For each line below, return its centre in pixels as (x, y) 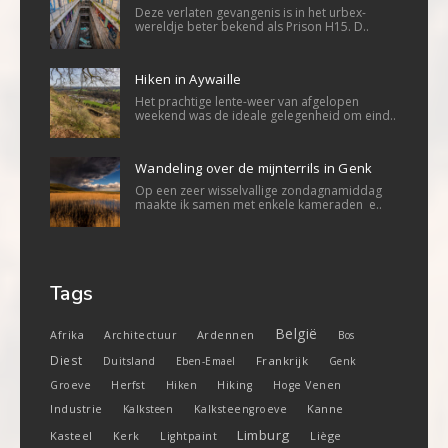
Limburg (263, 434)
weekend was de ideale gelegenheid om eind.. (265, 115)
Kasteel (71, 435)
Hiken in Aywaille (188, 78)
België (296, 333)
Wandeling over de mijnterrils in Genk (254, 167)
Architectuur (140, 334)
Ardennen (225, 334)
